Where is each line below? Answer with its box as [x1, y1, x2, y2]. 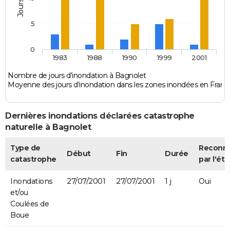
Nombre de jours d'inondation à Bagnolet [8, 71, 146, 81]
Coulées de [10, 199, 49, 208]
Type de [10, 143, 41, 152]
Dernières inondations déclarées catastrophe [5, 111, 195, 121]
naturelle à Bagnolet [5, 122, 91, 132]
